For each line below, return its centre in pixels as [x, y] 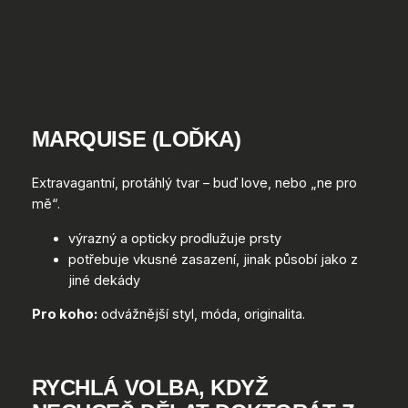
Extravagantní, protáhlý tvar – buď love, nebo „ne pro [194, 184]
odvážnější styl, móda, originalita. [201, 315]
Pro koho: [64, 315]
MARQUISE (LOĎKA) [136, 139]
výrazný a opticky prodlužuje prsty [174, 238]
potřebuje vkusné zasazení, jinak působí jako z [213, 259]
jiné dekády [104, 280]
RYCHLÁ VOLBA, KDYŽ [150, 387]
